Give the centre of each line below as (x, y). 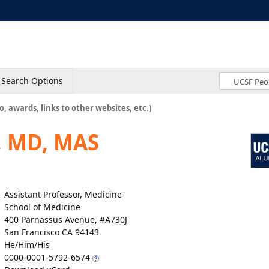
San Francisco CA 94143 (52, 232)
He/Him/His (27, 245)
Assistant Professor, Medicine (63, 194)
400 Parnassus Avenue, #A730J (66, 219)
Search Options (32, 81)
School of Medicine (42, 207)
